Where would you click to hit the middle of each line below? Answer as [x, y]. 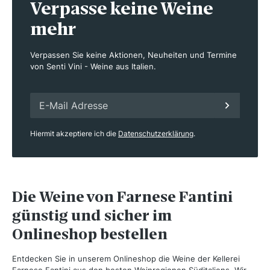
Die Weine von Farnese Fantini [122, 197]
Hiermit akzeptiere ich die [74, 134]
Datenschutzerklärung [156, 134]
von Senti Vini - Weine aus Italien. [93, 67]
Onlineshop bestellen [90, 234]
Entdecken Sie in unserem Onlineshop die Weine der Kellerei [126, 259]
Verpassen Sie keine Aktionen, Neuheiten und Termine [133, 55]
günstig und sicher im [92, 216]
